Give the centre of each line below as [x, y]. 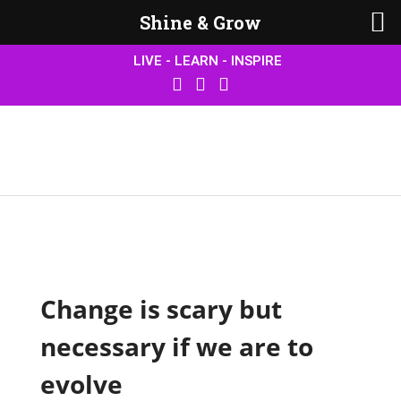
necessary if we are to [177, 346]
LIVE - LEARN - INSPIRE [207, 61]
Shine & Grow [200, 22]
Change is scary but [161, 309]
